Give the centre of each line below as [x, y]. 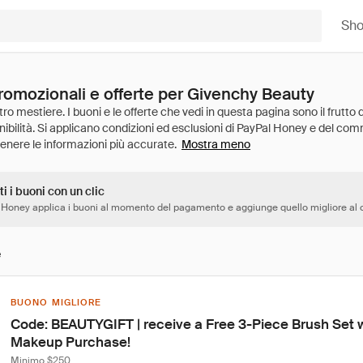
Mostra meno [216, 144]
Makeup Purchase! [70, 342]
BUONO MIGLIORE [56, 302]
